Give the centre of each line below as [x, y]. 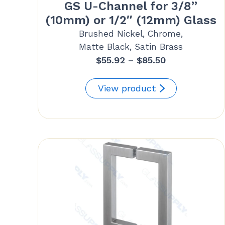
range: [179, 73]
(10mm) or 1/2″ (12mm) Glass [131, 20]
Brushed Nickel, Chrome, [131, 33]
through [183, 101]
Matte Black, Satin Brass [131, 46]
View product [127, 88]
